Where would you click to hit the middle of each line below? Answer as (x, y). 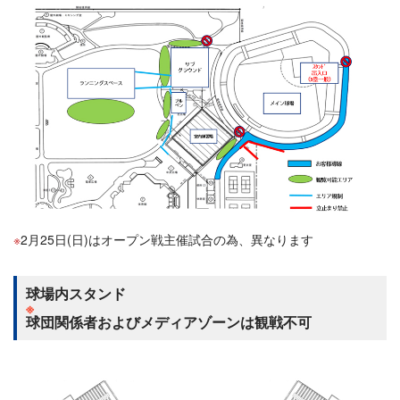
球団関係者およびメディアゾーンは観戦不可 (169, 322)
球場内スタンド (76, 294)
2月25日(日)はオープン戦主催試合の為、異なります (167, 240)
